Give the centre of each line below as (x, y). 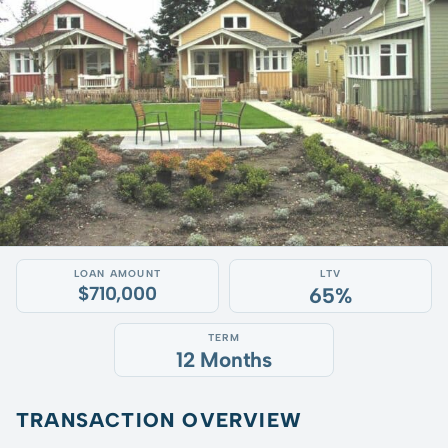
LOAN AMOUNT (117, 273)
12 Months (224, 359)
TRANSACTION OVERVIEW (159, 420)
